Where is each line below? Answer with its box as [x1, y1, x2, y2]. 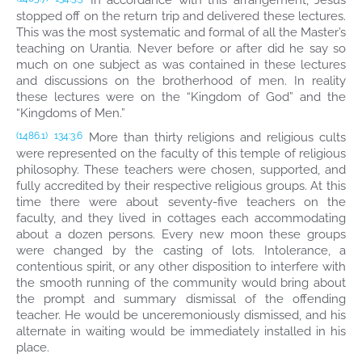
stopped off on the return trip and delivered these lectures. [16, 9, 346, 23]
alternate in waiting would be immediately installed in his [16, 324, 346, 339]
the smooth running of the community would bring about [16, 276, 346, 290]
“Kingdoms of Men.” [16, 106, 125, 120]
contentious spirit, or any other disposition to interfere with [16, 259, 346, 274]
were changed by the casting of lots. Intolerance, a [16, 243, 346, 258]
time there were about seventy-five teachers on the [16, 195, 346, 209]
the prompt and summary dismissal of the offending [16, 292, 346, 306]
